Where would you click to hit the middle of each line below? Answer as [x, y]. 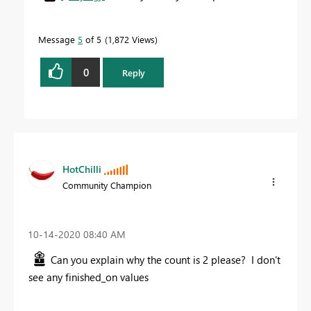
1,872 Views [131, 40]
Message [58, 40]
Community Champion [107, 185]
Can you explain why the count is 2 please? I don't [166, 259]
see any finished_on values [89, 277]
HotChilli [82, 169]
